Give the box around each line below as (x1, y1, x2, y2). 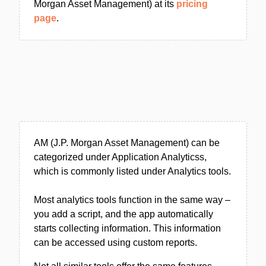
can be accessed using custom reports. (34, 237, 197, 248)
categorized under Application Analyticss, (34, 152, 207, 162)
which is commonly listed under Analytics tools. (34, 166, 231, 176)
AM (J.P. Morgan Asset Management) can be (34, 138, 220, 148)
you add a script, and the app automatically (34, 209, 213, 219)
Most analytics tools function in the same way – (34, 195, 230, 205)
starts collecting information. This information (34, 223, 221, 233)
